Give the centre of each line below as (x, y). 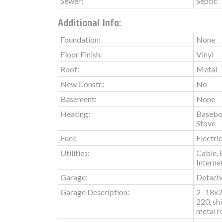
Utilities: (75, 153)
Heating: (75, 113)
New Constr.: (83, 84)
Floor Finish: (81, 54)
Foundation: (81, 39)
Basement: (79, 99)
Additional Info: (90, 22)
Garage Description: (95, 192)
